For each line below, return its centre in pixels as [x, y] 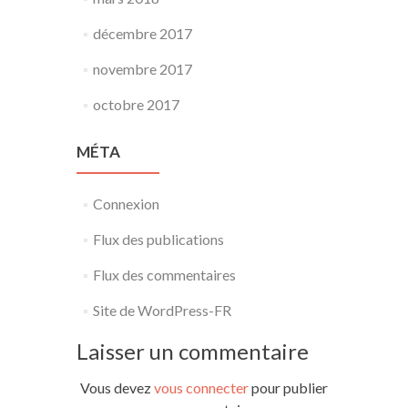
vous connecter [201, 388]
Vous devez [117, 388]
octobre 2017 [136, 104]
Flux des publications [158, 239]
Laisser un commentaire [193, 351]
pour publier [288, 388]
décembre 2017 [142, 33]
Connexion [126, 204]
